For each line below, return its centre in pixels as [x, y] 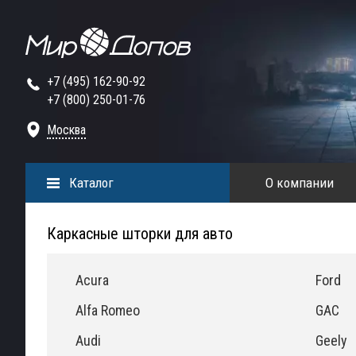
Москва [66, 130]
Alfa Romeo [108, 310]
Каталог [91, 183]
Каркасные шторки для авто [140, 234]
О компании [299, 183]
